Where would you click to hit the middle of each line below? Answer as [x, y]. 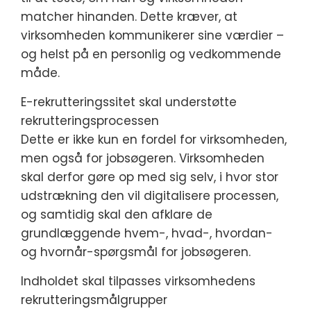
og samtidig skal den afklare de [117, 215]
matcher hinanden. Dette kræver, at [129, 17]
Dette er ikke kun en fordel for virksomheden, [154, 140]
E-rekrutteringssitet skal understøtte [129, 102]
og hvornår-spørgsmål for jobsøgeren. [136, 252]
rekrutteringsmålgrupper [94, 300]
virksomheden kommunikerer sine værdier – [152, 35]
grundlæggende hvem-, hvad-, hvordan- [147, 233]
